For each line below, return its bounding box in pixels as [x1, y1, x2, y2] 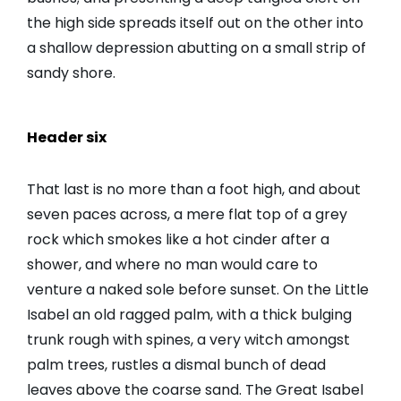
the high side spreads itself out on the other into [27, 13, 363, 34]
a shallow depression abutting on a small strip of [27, 38, 366, 59]
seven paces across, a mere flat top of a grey [27, 204, 347, 226]
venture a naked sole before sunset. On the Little [27, 279, 369, 301]
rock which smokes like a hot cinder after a [27, 229, 329, 251]
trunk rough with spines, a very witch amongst [27, 329, 350, 351]
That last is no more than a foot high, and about [27, 179, 361, 200]
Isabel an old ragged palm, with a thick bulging [27, 304, 352, 326]
